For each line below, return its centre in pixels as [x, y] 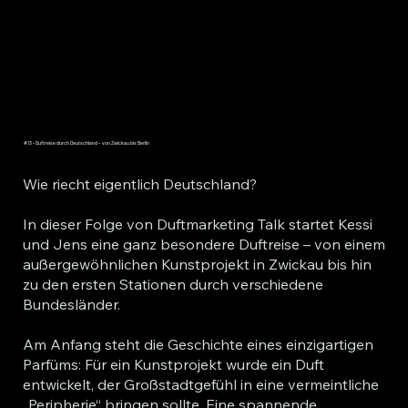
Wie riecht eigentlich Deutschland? [139, 184]
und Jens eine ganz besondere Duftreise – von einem [204, 245]
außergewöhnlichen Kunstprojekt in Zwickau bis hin [197, 265]
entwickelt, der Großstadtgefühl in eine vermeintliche [200, 385]
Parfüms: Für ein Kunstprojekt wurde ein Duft [173, 365]
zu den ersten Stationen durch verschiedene [173, 285]
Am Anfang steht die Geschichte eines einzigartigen [198, 345]
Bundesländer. [71, 305]
